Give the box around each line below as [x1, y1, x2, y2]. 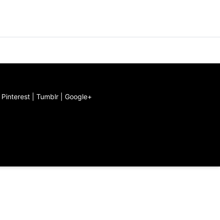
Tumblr [36, 92, 58, 101]
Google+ [65, 92, 92, 101]
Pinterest [1, 92, 30, 101]
